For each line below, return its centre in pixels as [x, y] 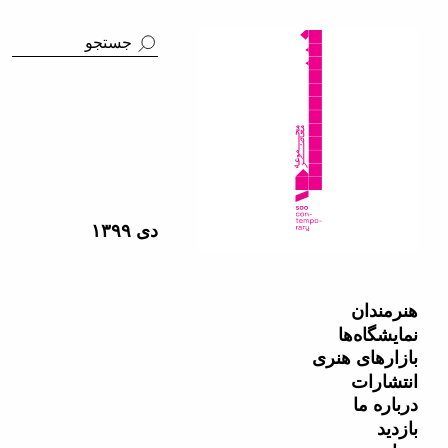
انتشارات [384, 381]
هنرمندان [384, 311]
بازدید [397, 428]
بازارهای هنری [365, 358]
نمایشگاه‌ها [378, 334]
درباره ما [385, 405]
